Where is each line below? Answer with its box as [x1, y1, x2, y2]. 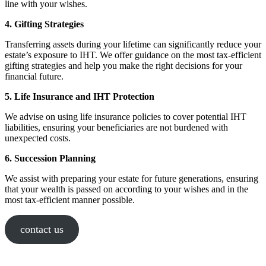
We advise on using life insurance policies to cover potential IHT [5, 112, 246, 122]
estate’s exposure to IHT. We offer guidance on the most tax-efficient [5, 50, 261, 61]
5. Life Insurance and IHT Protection [5, 91, 154, 102]
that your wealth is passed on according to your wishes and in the [5, 184, 248, 195]
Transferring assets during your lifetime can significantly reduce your [5, 39, 261, 50]
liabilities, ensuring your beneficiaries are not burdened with [5, 122, 228, 133]
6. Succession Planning [5, 153, 96, 164]
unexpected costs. [5, 133, 71, 144]
